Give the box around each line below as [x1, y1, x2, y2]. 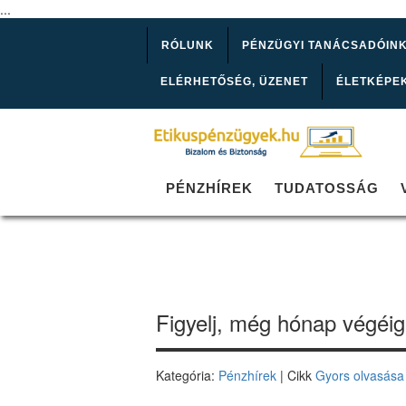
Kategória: [156, 366, 218, 385]
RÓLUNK [161, 39, 214, 52]
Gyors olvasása [315, 366, 404, 385]
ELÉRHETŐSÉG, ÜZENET [160, 75, 308, 88]
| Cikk [276, 366, 315, 385]
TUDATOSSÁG [275, 180, 379, 197]
